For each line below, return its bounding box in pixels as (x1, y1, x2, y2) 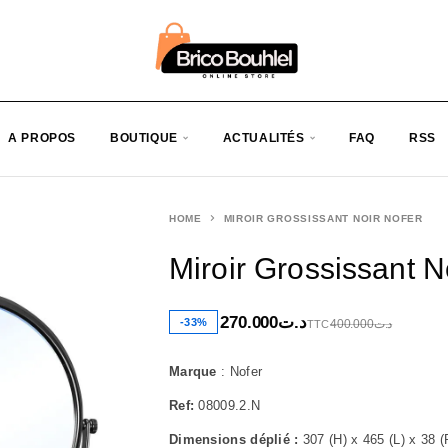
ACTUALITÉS (222, 131, 305, 146)
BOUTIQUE (110, 131, 178, 146)
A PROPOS (8, 131, 77, 146)
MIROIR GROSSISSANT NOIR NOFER (223, 213, 423, 225)
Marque (169, 364, 217, 380)
